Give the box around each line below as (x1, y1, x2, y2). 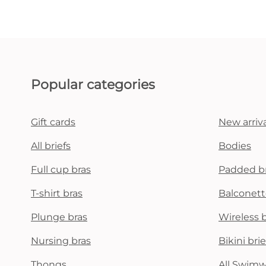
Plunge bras (31, 211, 87, 223)
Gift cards (31, 116, 75, 128)
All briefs (31, 140, 71, 151)
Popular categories (31, 77, 155, 93)
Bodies (218, 140, 251, 151)
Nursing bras (31, 235, 91, 246)
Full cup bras (31, 164, 91, 175)
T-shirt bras (31, 188, 83, 199)
